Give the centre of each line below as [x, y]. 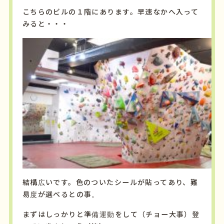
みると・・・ [45, 24]
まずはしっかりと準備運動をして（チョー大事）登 [111, 214]
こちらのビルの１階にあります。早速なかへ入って [110, 12]
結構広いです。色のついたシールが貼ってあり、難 [110, 182]
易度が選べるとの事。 [61, 194]
